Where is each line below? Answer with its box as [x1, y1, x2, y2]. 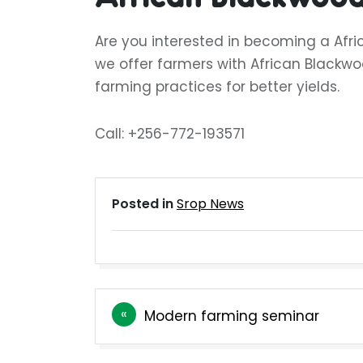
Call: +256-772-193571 [95, 124, 245, 143]
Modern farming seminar [144, 306, 319, 326]
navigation [111, 322, 202, 345]
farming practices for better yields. [95, 77, 340, 96]
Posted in [112, 194, 177, 213]
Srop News [177, 194, 244, 213]
